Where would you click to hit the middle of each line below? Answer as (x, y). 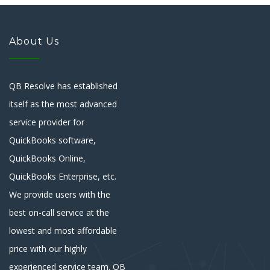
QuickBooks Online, (47, 158)
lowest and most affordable (63, 230)
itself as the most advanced (63, 104)
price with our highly (48, 248)
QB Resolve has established (63, 86)
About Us (34, 41)
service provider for (47, 122)
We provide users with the (60, 194)
